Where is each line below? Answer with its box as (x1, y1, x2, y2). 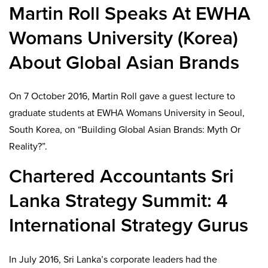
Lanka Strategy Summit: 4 (9, 190, 228, 213)
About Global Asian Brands (9, 51, 239, 74)
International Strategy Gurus (9, 214, 248, 237)
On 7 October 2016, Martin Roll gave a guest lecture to (9, 90, 235, 103)
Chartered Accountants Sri (9, 165, 234, 188)
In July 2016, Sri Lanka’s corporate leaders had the (9, 253, 217, 266)
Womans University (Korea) (9, 26, 238, 50)
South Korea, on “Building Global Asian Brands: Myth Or (9, 124, 240, 136)
